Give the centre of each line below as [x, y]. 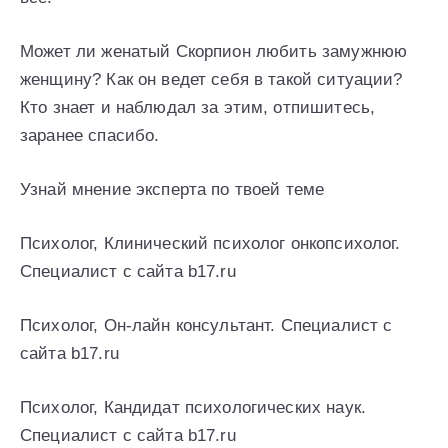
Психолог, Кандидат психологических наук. [193, 407]
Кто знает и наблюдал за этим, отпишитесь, [198, 107]
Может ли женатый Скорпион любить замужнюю [214, 51]
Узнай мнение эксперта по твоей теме [172, 189]
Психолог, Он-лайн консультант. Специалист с [206, 325]
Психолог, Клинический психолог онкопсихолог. [210, 243]
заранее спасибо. [90, 135]
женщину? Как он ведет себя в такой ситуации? [211, 79]
